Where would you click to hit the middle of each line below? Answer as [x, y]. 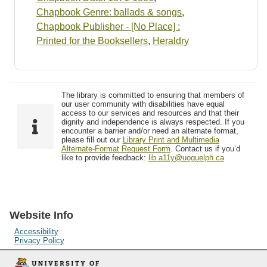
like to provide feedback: [105, 158]
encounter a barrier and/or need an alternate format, [150, 131]
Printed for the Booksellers [92, 41]
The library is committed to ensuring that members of [153, 95]
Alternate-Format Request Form [116, 149]
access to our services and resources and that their [150, 113]
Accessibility [36, 231]
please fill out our [92, 140]
